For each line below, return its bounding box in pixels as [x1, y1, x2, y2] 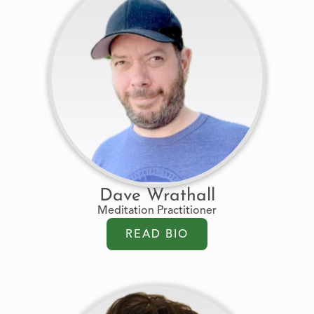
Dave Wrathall [99, 187, 215, 205]
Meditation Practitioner [97, 205, 217, 217]
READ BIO [125, 229, 189, 240]
